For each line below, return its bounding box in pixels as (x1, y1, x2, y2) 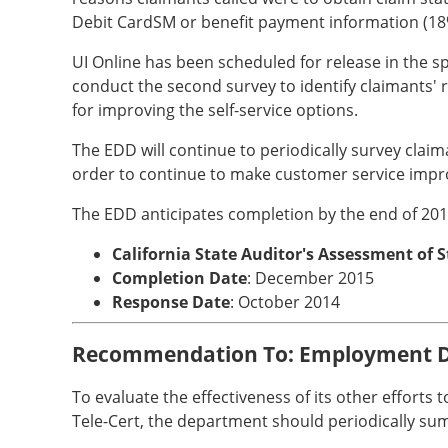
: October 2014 (230, 291, 340, 313)
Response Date (112, 291, 230, 313)
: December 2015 (247, 267, 374, 289)
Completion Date (112, 267, 247, 289)
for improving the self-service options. (72, 99, 358, 121)
